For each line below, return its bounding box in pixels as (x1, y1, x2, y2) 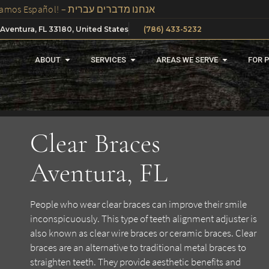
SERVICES (91, 55, 126, 65)
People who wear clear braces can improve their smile (30, 198, 247, 211)
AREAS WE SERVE (156, 55, 218, 65)
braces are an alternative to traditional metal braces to (30, 241, 246, 254)
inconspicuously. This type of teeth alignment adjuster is (30, 212, 257, 225)
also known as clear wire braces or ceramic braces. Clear (30, 226, 256, 240)
